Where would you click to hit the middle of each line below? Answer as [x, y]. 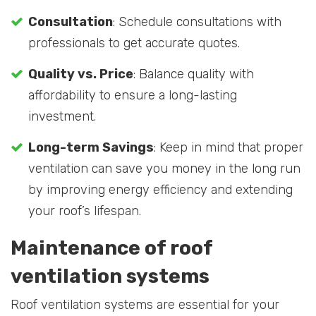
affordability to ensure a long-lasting [133, 95]
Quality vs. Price [81, 74]
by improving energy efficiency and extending [160, 189]
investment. [62, 116]
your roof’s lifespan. [85, 211]
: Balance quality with [194, 74]
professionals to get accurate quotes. [134, 43]
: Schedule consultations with [197, 22]
